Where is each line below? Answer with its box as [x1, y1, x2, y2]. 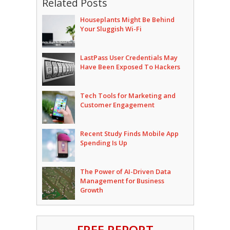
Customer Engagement [80, 100, 155, 109]
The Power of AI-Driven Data [80, 167, 171, 176]
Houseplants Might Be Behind [80, 15, 175, 24]
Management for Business [80, 176, 164, 185]
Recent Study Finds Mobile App [80, 129, 179, 138]
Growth [80, 185, 103, 195]
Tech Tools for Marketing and [80, 91, 176, 100]
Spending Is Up [80, 138, 127, 147]
